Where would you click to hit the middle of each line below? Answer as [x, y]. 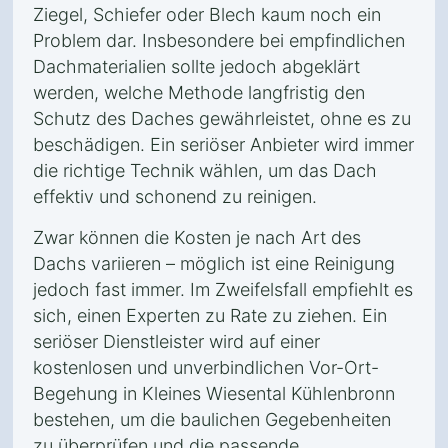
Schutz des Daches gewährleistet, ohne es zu [222, 118]
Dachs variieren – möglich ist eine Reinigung [214, 263]
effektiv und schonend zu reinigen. [175, 196]
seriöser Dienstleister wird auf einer [176, 341]
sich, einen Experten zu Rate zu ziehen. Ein [210, 315]
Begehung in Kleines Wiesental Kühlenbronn [214, 393]
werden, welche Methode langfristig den [199, 92]
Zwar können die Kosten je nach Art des [197, 237]
